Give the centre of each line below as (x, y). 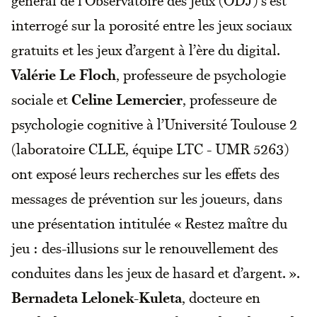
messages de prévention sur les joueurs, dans (147, 198)
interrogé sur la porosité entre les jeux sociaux (151, 25)
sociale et (41, 99)
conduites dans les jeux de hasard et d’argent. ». (156, 273)
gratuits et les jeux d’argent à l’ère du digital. (146, 50)
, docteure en (221, 298)
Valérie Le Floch (64, 75)
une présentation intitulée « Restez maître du (149, 223)
